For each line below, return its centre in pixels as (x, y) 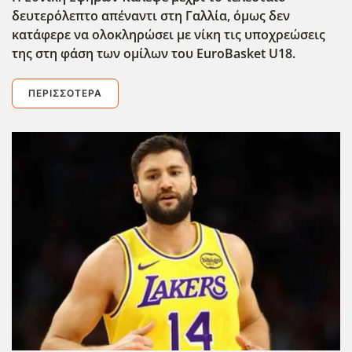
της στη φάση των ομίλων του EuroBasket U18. (154, 53)
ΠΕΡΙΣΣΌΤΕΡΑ (65, 93)
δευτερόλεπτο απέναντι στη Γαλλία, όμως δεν (151, 15)
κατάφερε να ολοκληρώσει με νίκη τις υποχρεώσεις (169, 34)
